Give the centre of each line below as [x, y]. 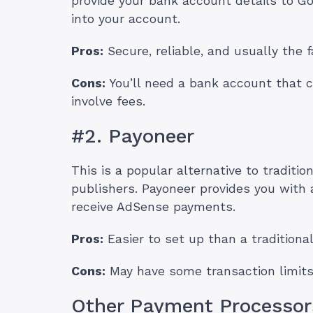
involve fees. [108, 102]
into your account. [126, 19]
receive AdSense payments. [153, 207]
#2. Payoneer [133, 136]
